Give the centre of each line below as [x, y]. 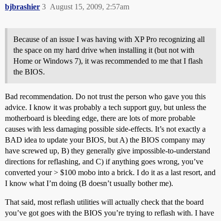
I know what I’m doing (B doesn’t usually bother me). [89, 183]
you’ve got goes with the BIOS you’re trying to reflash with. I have [110, 213]
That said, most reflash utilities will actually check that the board [104, 202]
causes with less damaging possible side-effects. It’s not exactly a [105, 129]
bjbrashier [22, 7]
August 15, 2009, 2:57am [90, 7]
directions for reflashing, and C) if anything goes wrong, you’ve [104, 162]
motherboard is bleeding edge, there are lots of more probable [100, 118]
